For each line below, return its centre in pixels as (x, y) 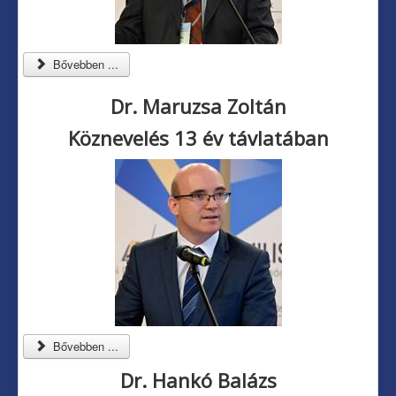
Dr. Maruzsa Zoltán (198, 107)
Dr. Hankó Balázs (198, 381)
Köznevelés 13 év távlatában (198, 138)
